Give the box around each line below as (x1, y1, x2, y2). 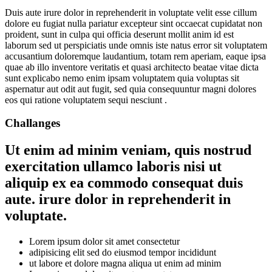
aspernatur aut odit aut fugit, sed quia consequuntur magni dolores (5, 83, 256, 94)
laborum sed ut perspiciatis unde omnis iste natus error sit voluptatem (5, 39, 267, 50)
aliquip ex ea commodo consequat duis (5, 175, 243, 191)
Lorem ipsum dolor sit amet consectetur (29, 236, 180, 247)
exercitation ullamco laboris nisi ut (5, 158, 222, 175)
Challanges (5, 117, 60, 130)
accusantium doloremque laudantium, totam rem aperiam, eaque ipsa (5, 50, 266, 61)
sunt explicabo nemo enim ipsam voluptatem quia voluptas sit (5, 72, 239, 83)
